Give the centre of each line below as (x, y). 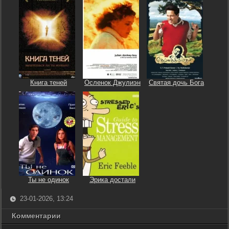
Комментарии (36, 216)
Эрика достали (112, 180)
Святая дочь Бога (176, 83)
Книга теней (49, 83)
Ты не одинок (49, 180)
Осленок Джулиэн (112, 83)
